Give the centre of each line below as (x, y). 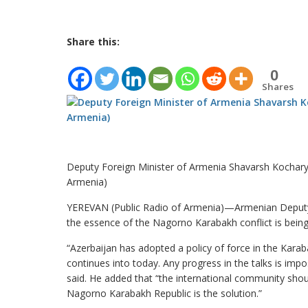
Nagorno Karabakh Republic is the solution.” (164, 293)
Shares (278, 87)
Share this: (93, 42)
